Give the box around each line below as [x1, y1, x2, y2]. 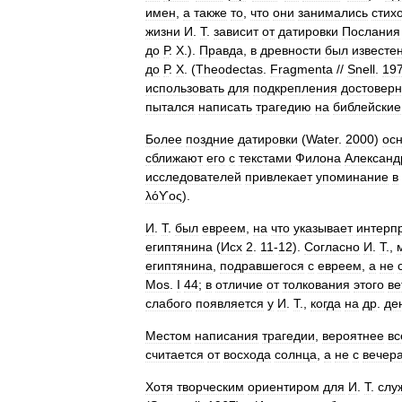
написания [195, 328, 258, 343]
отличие [215, 277, 263, 292]
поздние [186, 132, 234, 146]
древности [260, 43, 321, 57]
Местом [145, 328, 191, 343]
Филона [295, 151, 341, 165]
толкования [283, 277, 350, 292]
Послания [342, 24, 400, 39]
